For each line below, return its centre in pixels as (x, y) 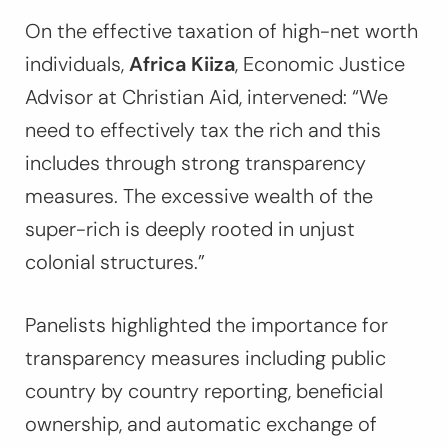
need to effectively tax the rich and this (203, 130)
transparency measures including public (205, 358)
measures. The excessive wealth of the (199, 196)
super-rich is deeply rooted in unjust (190, 229)
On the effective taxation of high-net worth (221, 31)
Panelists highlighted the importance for (206, 325)
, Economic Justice (320, 64)
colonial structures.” (115, 262)
